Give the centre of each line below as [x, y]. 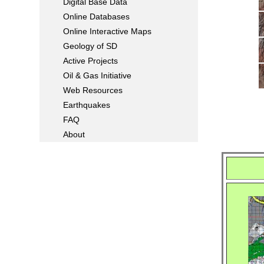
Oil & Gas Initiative [98, 75]
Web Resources [93, 90]
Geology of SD [90, 46]
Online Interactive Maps [108, 31]
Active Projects [91, 61]
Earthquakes [87, 105]
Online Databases [97, 16]
